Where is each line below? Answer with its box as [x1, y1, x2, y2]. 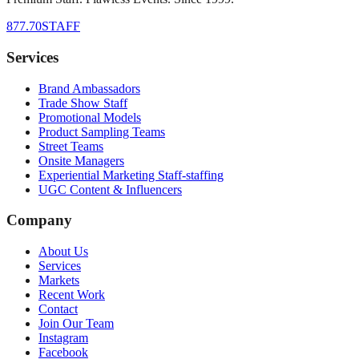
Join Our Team [38, 317, 114, 331]
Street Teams [38, 139, 103, 153]
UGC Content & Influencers [38, 182, 182, 196]
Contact [38, 302, 78, 317]
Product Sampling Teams [38, 124, 165, 139]
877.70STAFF [6, 19, 80, 34]
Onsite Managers [38, 153, 124, 167]
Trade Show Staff [38, 95, 127, 110]
